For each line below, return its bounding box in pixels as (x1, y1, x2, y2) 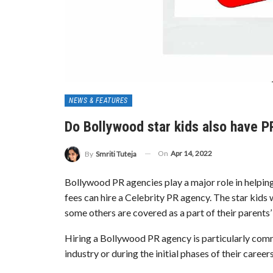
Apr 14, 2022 (171, 148, 212, 158)
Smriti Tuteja (96, 149, 136, 158)
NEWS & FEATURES (69, 96, 128, 105)
